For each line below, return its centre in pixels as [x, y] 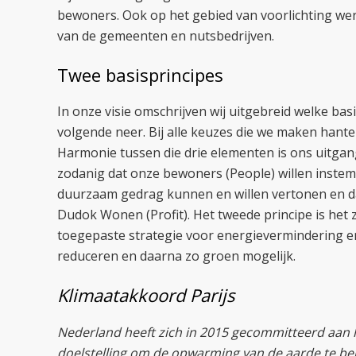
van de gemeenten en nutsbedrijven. [166, 35]
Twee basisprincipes [140, 74]
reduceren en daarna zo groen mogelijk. [176, 256]
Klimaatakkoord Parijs [146, 295]
